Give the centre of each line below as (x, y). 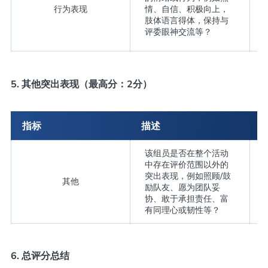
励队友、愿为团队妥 (182, 187)
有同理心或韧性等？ (182, 210)
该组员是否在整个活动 (186, 153)
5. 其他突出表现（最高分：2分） (81, 83)
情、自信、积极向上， (186, 9)
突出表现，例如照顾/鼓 (188, 176)
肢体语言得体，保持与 (186, 21)
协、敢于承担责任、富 (186, 198)
